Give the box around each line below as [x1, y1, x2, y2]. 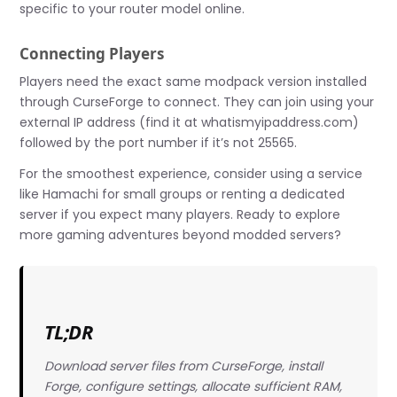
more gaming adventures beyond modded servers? [19, 225, 342, 244]
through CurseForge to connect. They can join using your [19, 92, 375, 111]
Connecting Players [19, 43, 165, 65]
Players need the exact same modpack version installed [19, 72, 368, 90]
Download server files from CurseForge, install [43, 357, 323, 376]
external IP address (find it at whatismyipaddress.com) [19, 113, 360, 131]
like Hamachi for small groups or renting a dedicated [19, 184, 346, 203]
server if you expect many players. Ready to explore [19, 205, 341, 223]
